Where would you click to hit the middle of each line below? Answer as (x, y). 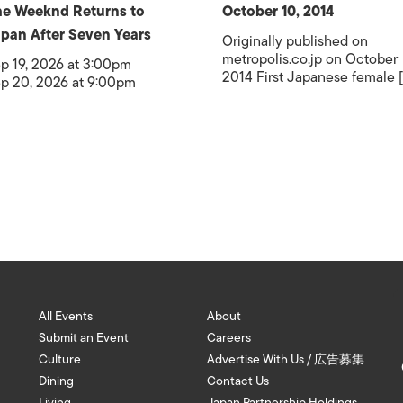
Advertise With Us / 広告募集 (286, 359)
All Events (65, 316)
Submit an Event (83, 338)
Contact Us (238, 381)
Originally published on (295, 41)
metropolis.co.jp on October (309, 59)
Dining (56, 381)
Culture (59, 359)
